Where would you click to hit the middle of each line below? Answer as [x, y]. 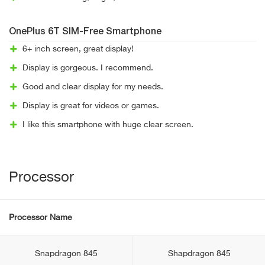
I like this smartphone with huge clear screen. [108, 125]
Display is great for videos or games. [91, 106]
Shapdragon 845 [199, 254]
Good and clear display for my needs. [93, 87]
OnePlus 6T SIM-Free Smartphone [85, 32]
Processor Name [41, 218]
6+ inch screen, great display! [78, 49]
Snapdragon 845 [66, 254]
